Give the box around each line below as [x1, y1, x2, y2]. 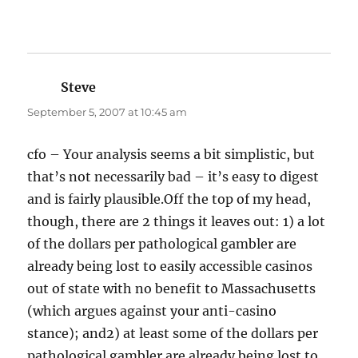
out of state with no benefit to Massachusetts [27, 280, 316, 297]
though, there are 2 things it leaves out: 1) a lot [27, 213, 326, 230]
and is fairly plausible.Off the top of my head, [27, 191, 312, 208]
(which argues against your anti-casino [27, 303, 277, 320]
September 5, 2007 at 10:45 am [27, 105, 188, 119]
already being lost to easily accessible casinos [27, 258, 313, 275]
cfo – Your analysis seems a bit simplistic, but [27, 146, 316, 163]
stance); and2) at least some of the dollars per [27, 325, 319, 342]
